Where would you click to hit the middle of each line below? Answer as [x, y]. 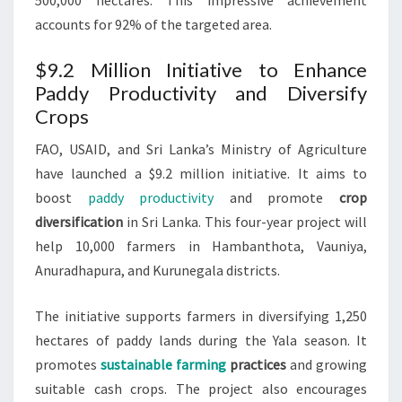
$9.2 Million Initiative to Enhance [201, 70]
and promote [277, 198]
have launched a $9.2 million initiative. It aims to [201, 174]
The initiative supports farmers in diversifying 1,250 [201, 316]
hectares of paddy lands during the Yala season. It [201, 341]
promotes [68, 365]
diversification [79, 222]
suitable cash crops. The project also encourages [201, 389]
